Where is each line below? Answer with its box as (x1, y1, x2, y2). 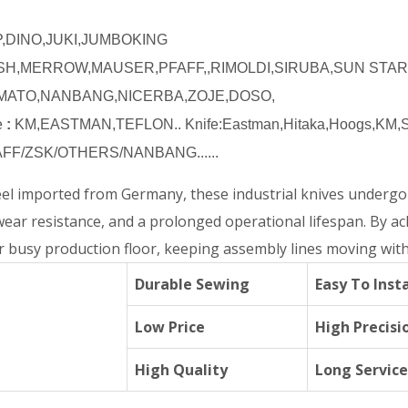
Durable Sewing (135, 274, 250, 294)
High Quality (135, 360, 228, 380)
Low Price (135, 317, 205, 337)
